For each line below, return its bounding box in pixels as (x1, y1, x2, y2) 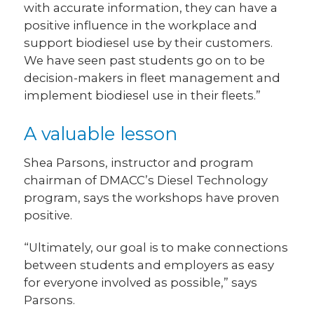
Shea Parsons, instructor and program (24, 155, 254, 170)
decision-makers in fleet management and (24, 71, 281, 86)
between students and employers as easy (24, 257, 275, 272)
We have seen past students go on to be (24, 53, 266, 68)
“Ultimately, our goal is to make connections (24, 240, 289, 254)
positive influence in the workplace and (24, 18, 258, 33)
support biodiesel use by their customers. (24, 36, 273, 50)
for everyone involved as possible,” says (24, 275, 258, 289)
